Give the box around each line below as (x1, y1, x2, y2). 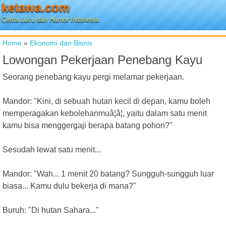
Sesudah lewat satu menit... (3, 145, 101, 154)
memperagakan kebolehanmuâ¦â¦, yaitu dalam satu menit (3, 109, 207, 118)
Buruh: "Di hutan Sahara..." (3, 206, 99, 214)
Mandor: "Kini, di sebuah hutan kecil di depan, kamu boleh (3, 97, 210, 105)
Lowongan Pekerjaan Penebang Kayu (3, 53, 202, 67)
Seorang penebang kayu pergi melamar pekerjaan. (3, 73, 184, 81)
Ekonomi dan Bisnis (30, 39, 92, 47)
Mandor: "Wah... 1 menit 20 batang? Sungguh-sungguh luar (3, 169, 214, 178)
